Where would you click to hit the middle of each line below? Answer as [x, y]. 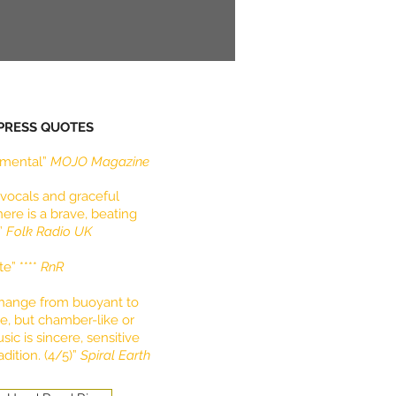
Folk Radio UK [49, 232]
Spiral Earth [115, 355]
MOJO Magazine [100, 162]
